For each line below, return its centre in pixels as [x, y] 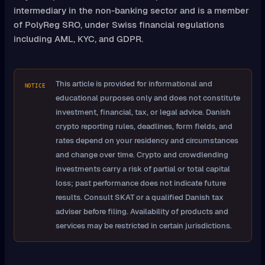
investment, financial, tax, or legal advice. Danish [143, 112]
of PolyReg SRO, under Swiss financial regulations [119, 25]
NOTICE [35, 85]
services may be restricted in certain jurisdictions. [143, 226]
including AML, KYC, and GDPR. [78, 39]
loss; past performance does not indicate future [140, 183]
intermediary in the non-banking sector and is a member [131, 11]
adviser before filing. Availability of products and [142, 212]
